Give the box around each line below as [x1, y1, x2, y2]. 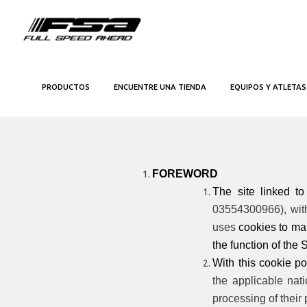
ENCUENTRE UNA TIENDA [114, 83, 206, 91]
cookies [238, 221, 277, 233]
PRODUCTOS [42, 83, 90, 91]
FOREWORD [152, 167, 219, 180]
